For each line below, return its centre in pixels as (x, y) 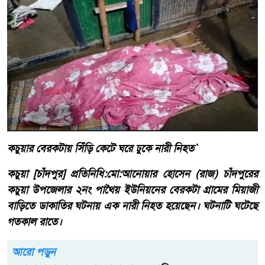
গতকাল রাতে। (35, 222)
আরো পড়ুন (34, 252)
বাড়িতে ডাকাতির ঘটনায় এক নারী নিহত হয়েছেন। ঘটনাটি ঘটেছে (132, 206)
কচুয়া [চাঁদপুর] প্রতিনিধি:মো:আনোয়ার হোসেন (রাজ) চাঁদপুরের (132, 174)
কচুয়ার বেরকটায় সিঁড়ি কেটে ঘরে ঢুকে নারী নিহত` (102, 148)
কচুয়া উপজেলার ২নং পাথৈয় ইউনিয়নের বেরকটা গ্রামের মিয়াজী (132, 190)
